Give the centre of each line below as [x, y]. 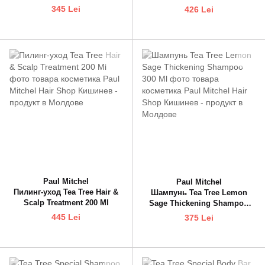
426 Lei [199, 10]
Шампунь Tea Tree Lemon [199, 193]
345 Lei [66, 9]
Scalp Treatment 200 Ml [66, 203]
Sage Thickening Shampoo [199, 203]
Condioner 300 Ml [199, 6]
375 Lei [199, 218]
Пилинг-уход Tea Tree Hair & [66, 192]
